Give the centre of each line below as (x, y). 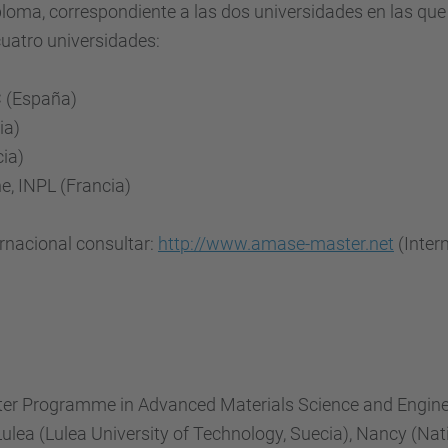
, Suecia (313, 433)
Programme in (78, 404)
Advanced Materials (216, 404)
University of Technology (187, 433)
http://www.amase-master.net (276, 243)
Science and (345, 404)
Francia (95, 185)
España (41, 98)
